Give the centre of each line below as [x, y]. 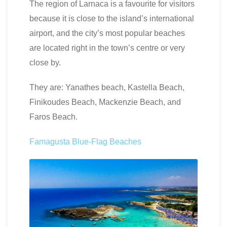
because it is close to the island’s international [112, 18]
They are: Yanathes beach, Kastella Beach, [107, 87]
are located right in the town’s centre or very [107, 48]
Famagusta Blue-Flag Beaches [85, 141]
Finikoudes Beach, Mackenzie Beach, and [105, 102]
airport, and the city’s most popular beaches [107, 33]
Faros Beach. [53, 117]
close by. [45, 62]
